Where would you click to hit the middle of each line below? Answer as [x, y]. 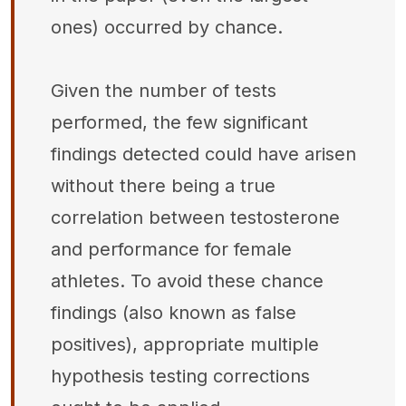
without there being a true [163, 186]
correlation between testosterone [195, 217]
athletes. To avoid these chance [187, 281]
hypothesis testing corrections [180, 376]
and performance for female [171, 249]
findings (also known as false [174, 313]
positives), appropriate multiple [185, 344]
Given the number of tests [164, 91]
